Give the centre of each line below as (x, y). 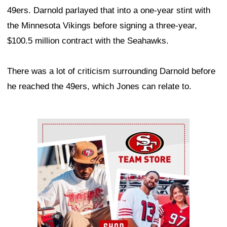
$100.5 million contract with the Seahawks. (88, 41)
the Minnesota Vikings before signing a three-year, (102, 26)
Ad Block (54, 126)
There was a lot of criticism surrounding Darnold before (111, 71)
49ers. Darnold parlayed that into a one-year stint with (109, 11)
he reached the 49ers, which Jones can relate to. (99, 87)
